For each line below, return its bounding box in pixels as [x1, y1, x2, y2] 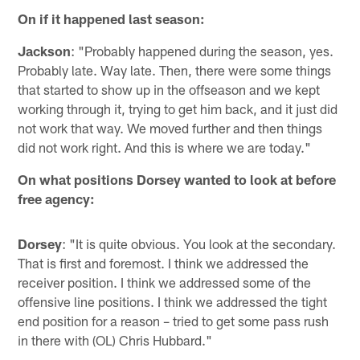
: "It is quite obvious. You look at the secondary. [62, 235, 337, 252]
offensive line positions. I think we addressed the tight [18, 293, 328, 310]
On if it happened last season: [18, 10, 206, 27]
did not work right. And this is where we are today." [18, 139, 312, 156]
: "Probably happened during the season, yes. [71, 43, 334, 59]
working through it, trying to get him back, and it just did [18, 100, 338, 117]
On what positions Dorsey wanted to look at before [18, 171, 337, 188]
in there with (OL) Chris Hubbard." [18, 332, 213, 349]
